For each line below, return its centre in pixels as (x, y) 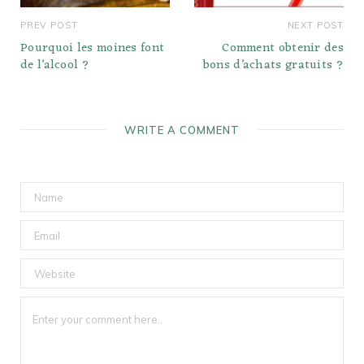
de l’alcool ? (55, 66)
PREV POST (49, 26)
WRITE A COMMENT (182, 130)
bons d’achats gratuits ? (273, 66)
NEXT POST (315, 26)
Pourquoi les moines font (93, 49)
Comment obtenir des (283, 49)
